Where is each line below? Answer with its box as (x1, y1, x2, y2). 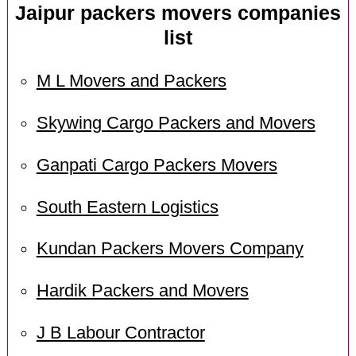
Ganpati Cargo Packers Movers (36, 155, 277, 175)
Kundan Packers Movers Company (36, 239, 304, 259)
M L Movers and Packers (36, 71, 226, 91)
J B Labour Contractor (36, 323, 205, 343)
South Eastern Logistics (36, 197, 219, 217)
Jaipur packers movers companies (14, 2, 341, 25)
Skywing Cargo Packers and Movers (36, 113, 315, 133)
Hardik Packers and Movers (36, 281, 249, 301)
